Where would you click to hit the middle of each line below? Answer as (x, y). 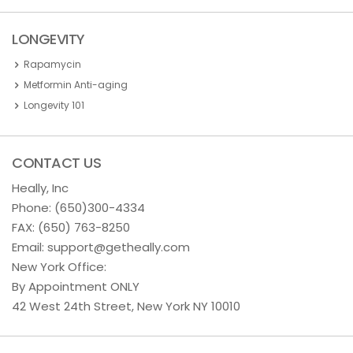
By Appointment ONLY (76, 286)
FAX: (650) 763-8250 (71, 227)
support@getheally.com (119, 247)
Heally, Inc (40, 188)
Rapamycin (52, 64)
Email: (30, 247)
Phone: (33, 208)
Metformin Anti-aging (76, 85)
